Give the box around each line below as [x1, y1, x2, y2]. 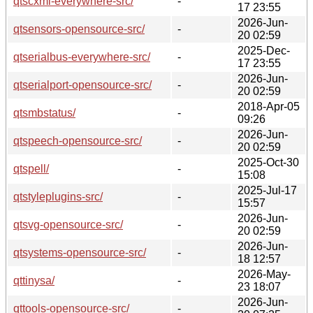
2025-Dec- [238, 44, 290, 57]
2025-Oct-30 [238, 156, 299, 168]
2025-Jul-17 [238, 184, 297, 196]
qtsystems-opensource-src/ [13, 246, 146, 259]
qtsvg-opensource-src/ [13, 218, 123, 231]
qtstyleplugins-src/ [13, 190, 103, 203]
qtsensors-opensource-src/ [13, 22, 145, 35]
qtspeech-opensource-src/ [13, 134, 142, 147]
